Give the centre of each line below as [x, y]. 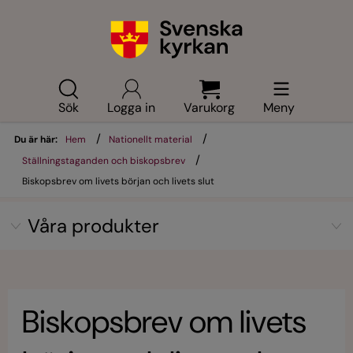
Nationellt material [150, 139]
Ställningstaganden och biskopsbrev [104, 161]
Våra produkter [93, 226]
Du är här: [36, 139]
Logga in [131, 108]
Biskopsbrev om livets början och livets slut [118, 181]
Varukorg [209, 108]
